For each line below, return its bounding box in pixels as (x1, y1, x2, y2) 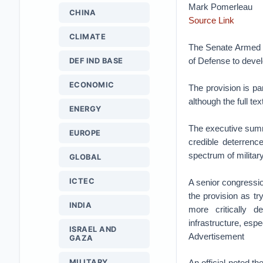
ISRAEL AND (69, 225, 117, 234)
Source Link (188, 15, 234, 25)
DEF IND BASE (69, 56, 123, 65)
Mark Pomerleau (188, 2, 252, 12)
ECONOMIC (69, 80, 114, 89)
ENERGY (69, 104, 102, 113)
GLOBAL (69, 153, 102, 161)
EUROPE (69, 129, 101, 137)
